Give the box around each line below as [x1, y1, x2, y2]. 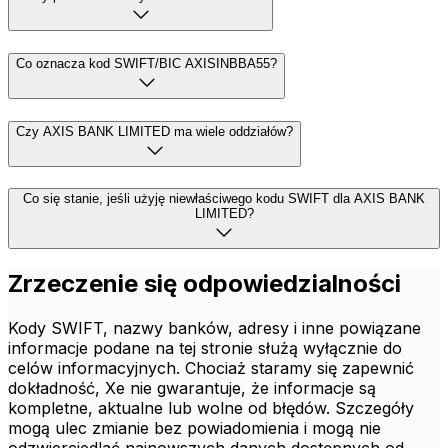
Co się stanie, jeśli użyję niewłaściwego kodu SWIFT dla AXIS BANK [23, 191, 425, 207]
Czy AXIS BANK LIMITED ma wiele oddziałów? [16, 123, 293, 139]
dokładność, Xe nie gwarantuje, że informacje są [8, 378, 376, 399]
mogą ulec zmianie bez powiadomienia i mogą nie [8, 418, 381, 439]
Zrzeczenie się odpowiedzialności [8, 269, 401, 299]
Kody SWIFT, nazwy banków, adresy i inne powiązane [8, 318, 421, 339]
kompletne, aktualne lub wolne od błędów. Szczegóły [8, 398, 414, 419]
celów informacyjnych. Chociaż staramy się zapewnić [8, 358, 414, 379]
